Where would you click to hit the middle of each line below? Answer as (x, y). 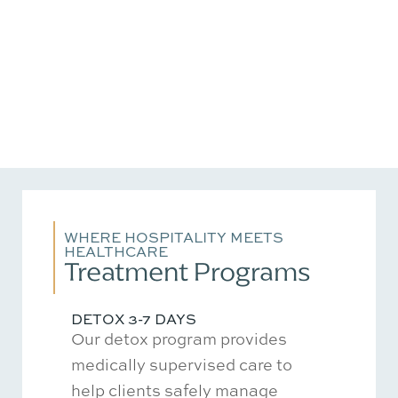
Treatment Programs (187, 271)
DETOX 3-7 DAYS (134, 318)
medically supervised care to (182, 364)
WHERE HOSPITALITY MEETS (174, 237)
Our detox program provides (179, 338)
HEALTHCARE (116, 251)
